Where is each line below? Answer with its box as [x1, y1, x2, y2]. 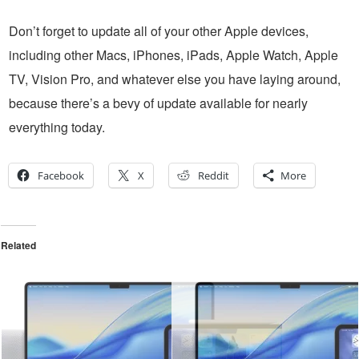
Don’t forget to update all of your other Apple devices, [9, 21, 309, 40]
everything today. [9, 117, 105, 136]
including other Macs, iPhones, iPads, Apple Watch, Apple [9, 45, 338, 64]
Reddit [198, 167, 229, 183]
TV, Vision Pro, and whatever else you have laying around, [9, 69, 341, 88]
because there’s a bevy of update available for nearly [9, 93, 308, 112]
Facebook [38, 167, 84, 183]
